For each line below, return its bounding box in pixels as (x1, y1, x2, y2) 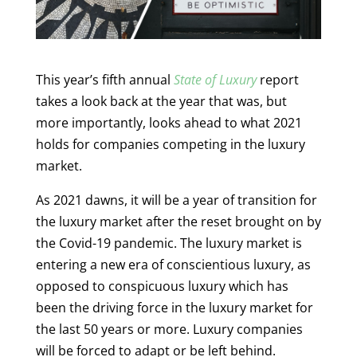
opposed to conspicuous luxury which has (35, 277, 288, 295)
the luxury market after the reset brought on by (35, 212, 321, 230)
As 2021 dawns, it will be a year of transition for (35, 190, 317, 209)
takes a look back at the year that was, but (35, 92, 287, 110)
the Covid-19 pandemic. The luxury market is (35, 233, 302, 252)
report (256, 70, 299, 88)
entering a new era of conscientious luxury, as (35, 255, 311, 273)
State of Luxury (173, 70, 257, 88)
